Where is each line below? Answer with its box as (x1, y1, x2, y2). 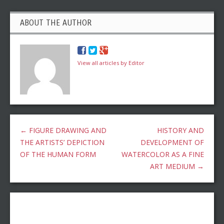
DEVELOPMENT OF (140, 137, 204, 147)
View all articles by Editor (77, 59, 144, 67)
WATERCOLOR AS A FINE (121, 149, 204, 159)
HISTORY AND (157, 125, 204, 135)
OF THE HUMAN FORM (20, 149, 96, 159)
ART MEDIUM (150, 161, 197, 171)
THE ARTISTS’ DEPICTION (20, 137, 104, 147)
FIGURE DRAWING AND (27, 125, 106, 135)
